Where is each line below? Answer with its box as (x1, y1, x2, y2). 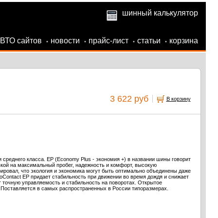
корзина (169, 36, 198, 45)
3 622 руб (109, 94, 148, 104)
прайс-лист (88, 36, 128, 45)
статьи (137, 36, 161, 45)
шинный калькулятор (122, 9, 198, 17)
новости (50, 36, 80, 45)
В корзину (166, 96, 191, 102)
